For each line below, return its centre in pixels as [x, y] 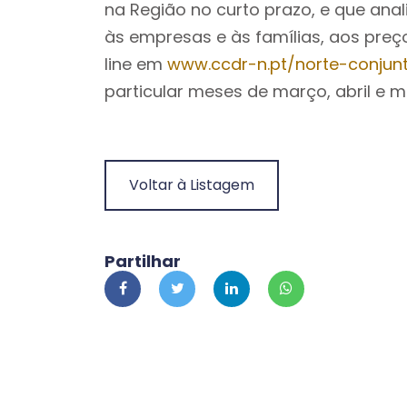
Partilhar [143, 261]
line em [136, 64]
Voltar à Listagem [192, 185]
